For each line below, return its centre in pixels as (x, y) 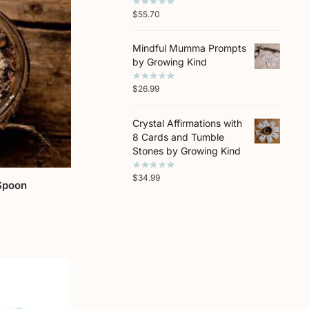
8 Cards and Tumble (178, 137)
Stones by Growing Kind (186, 150)
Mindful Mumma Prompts (189, 48)
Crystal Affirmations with (187, 123)
